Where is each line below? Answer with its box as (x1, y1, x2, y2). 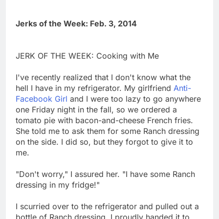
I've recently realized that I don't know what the (16, 72, 191, 82)
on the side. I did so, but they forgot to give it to (16, 136, 193, 147)
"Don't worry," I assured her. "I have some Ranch (16, 169, 195, 179)
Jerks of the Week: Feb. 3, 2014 (16, 18, 137, 28)
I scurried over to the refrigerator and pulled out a (16, 201, 199, 211)
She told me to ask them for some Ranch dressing (16, 126, 199, 136)
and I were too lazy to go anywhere (67, 93, 201, 104)
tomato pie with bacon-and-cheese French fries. (16, 115, 193, 125)
